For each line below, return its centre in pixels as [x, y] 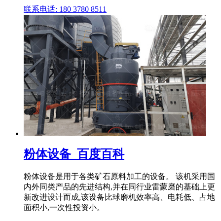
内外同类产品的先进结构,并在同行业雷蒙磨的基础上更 [119, 186]
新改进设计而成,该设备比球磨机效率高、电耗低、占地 [119, 197]
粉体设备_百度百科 [74, 154]
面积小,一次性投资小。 [64, 207]
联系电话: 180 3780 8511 [65, 9]
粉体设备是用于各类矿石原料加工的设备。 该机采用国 [119, 176]
